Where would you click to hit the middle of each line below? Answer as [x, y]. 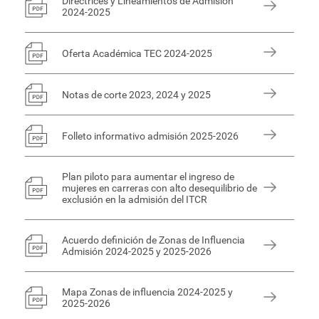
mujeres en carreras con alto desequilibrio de [159, 188]
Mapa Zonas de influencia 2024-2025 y [147, 292]
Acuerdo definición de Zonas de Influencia [153, 240]
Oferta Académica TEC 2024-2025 [137, 53]
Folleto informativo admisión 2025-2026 [150, 136]
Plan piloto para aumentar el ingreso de [148, 177]
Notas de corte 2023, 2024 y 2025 [136, 94]
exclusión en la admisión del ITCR [135, 199]
